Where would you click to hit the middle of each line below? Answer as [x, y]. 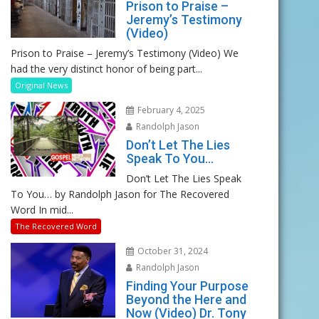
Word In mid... [42, 210]
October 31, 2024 [171, 251]
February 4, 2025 [170, 110]
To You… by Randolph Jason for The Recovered [120, 194]
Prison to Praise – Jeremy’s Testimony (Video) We [125, 53]
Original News [41, 85]
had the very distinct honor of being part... [106, 69]
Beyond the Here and [186, 300]
